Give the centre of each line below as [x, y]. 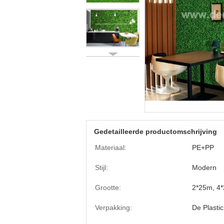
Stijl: [101, 167]
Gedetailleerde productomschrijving [155, 131]
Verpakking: [113, 207]
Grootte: [108, 187]
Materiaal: [111, 147]
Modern [204, 167]
